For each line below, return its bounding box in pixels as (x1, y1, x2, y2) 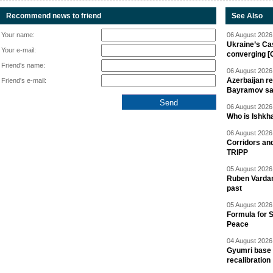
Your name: (1, 31, 35, 38)
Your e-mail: (1, 46, 36, 54)
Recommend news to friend (6, 12, 101, 20)
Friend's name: (1, 62, 45, 69)
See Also (232, 12, 263, 20)
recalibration (227, 256, 271, 264)
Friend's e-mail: (1, 77, 46, 84)
